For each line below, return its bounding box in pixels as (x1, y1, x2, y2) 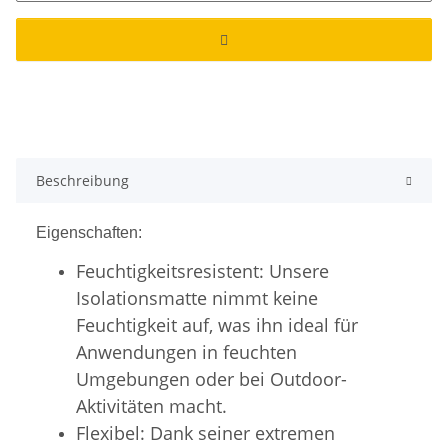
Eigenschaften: (36, 223, 142, 241)
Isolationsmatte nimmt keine (76, 285, 318, 310)
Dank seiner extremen (150, 420, 335, 445)
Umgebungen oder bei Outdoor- (76, 366, 347, 391)
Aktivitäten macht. (76, 393, 227, 418)
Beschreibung (36, 170, 129, 190)
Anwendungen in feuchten (76, 339, 297, 364)
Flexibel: (76, 420, 150, 445)
